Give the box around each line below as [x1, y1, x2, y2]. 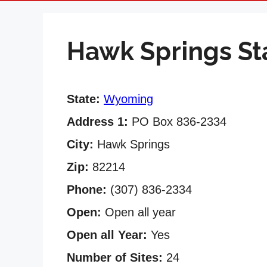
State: [67, 92, 100, 105]
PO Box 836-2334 [128, 114, 226, 128]
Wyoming [104, 92, 153, 105]
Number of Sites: [67, 250, 163, 264]
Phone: [67, 182, 107, 196]
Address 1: [67, 114, 128, 128]
